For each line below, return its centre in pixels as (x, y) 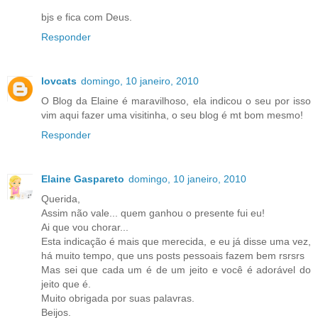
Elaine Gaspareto (83, 179)
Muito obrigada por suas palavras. (118, 298)
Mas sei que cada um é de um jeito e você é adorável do (176, 269)
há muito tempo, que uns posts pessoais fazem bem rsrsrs (173, 255)
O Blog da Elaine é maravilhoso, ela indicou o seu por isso (176, 100)
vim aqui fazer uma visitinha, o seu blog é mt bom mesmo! (172, 115)
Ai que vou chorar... (85, 227)
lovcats (59, 81)
